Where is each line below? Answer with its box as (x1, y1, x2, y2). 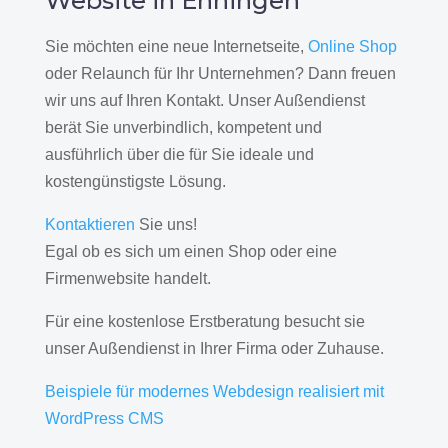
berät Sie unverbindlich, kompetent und (44, 118, 322, 136)
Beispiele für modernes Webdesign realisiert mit (44, 382, 384, 400)
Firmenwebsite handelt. (44, 269, 211, 287)
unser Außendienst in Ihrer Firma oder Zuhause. (44, 339, 384, 357)
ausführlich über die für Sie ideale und (44, 145, 314, 163)
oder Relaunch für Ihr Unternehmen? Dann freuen (44, 64, 396, 82)
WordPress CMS (44, 409, 164, 427)
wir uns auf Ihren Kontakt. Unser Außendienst (44, 91, 365, 109)
